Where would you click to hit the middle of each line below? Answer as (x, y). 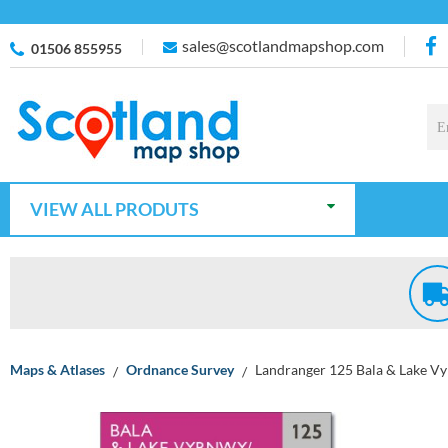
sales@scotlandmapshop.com (283, 45)
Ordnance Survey (180, 369)
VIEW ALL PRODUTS (114, 209)
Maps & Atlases (57, 369)
